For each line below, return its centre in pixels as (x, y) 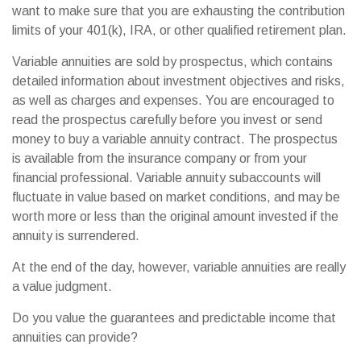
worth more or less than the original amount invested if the (175, 216)
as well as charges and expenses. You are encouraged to (173, 100)
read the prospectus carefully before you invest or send (167, 120)
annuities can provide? (75, 337)
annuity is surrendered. (76, 236)
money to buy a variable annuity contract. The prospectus (175, 139)
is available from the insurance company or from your (160, 158)
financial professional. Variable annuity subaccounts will (166, 178)
